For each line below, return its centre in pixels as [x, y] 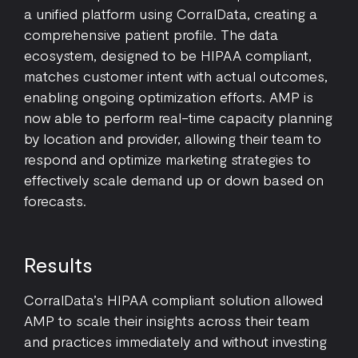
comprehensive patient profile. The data [151, 34]
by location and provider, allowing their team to [173, 138]
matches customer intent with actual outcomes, [176, 76]
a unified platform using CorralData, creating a [171, 14]
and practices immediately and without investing [175, 341]
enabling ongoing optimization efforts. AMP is [169, 97]
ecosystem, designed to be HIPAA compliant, [168, 55]
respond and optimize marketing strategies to [167, 159]
